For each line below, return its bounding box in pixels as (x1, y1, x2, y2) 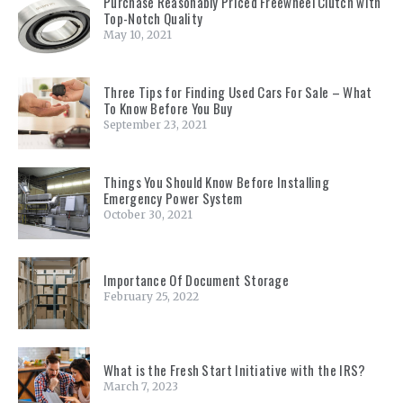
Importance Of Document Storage (103, 270, 289, 291)
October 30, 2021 (103, 208, 193, 222)
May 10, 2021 (103, 28, 172, 42)
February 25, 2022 (103, 290, 199, 304)
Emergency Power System (103, 188, 243, 209)
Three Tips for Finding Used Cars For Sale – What (103, 82, 372, 103)
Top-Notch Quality (103, 8, 203, 29)
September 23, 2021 (103, 118, 207, 132)
